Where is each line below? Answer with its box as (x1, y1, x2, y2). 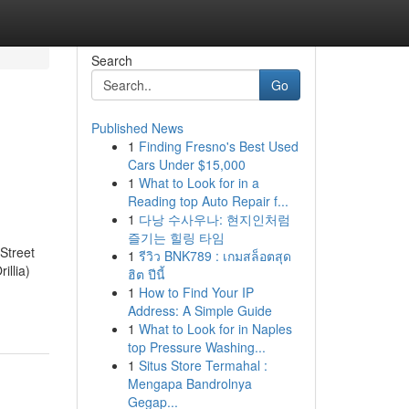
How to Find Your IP (138, 283, 254, 301)
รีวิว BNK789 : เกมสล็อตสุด (138, 246, 291, 265)
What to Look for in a (138, 173, 259, 192)
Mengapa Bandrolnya (127, 374, 252, 393)
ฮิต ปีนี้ (127, 265, 165, 283)
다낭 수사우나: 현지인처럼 (138, 210, 290, 228)
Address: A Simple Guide (127, 301, 272, 320)
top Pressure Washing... (127, 338, 266, 356)
